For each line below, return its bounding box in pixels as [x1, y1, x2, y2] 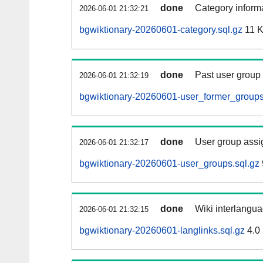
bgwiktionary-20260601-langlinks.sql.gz [79, 225, 245, 236]
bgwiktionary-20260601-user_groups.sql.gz [79, 159, 259, 169]
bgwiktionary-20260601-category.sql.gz [79, 25, 242, 35]
